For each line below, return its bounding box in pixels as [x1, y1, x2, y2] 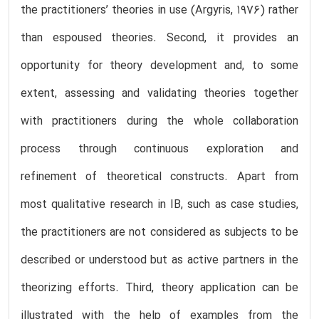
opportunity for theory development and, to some [21, 57, 298, 75]
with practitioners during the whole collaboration [21, 113, 298, 130]
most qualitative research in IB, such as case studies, [21, 196, 298, 214]
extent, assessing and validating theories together [21, 85, 298, 103]
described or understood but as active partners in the [21, 251, 298, 269]
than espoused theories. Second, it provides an [21, 29, 298, 47]
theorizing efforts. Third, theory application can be [21, 279, 298, 297]
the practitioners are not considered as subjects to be [21, 224, 298, 241]
